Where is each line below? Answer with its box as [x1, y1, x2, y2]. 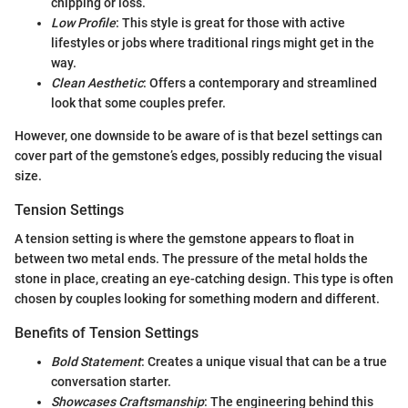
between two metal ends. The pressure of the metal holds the [15, 250, 368, 266]
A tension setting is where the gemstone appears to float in [15, 230, 354, 246]
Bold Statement [51, 354, 141, 370]
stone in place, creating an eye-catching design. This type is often [15, 270, 393, 286]
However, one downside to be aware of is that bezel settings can [15, 127, 382, 143]
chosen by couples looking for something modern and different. [15, 291, 380, 306]
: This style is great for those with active [116, 15, 345, 30]
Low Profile [51, 15, 116, 30]
